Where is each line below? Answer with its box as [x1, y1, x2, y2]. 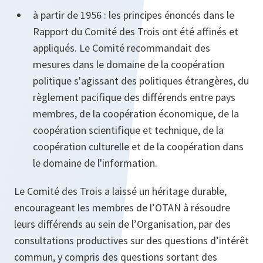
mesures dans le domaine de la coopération [33, 58, 224, 72]
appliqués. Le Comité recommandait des [33, 41, 210, 55]
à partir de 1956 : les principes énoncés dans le [33, 8, 234, 22]
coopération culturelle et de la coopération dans [33, 140, 244, 154]
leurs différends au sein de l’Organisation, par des [14, 217, 231, 231]
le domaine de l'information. [33, 156, 157, 170]
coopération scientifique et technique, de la [33, 123, 224, 137]
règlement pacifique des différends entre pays [33, 90, 235, 104]
